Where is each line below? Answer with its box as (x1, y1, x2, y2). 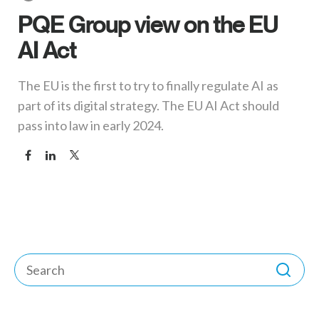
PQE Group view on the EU (18, 11, 278, 38)
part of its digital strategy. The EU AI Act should (18, 98, 279, 114)
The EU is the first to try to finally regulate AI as (18, 78, 278, 94)
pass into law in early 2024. (18, 117, 164, 134)
